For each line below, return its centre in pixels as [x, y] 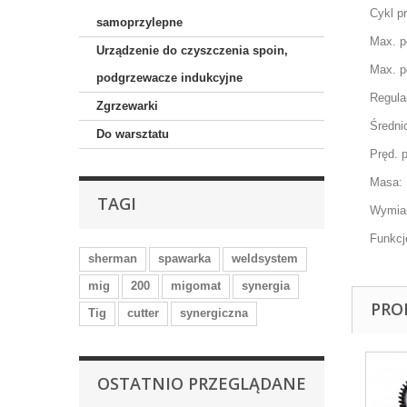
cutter [143, 313]
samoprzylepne [139, 22]
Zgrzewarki [127, 106]
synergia [266, 286]
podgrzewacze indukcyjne [169, 78]
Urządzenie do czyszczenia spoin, [192, 50]
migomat [196, 286]
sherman [113, 258]
